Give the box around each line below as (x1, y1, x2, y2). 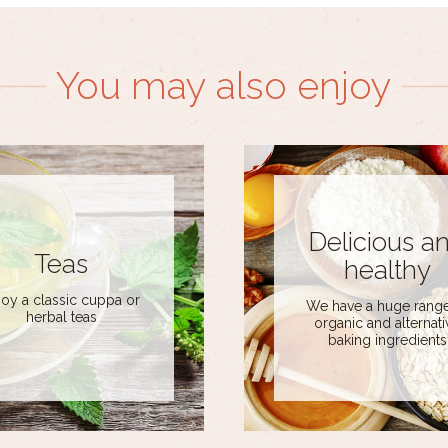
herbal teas (25, 309, 97, 326)
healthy (343, 254, 431, 285)
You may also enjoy (56, 62, 392, 108)
